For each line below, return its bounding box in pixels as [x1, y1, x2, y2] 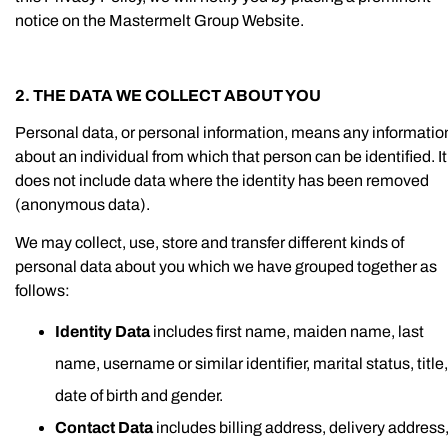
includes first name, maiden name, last [150, 323, 424, 340]
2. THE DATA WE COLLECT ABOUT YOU [15, 86, 321, 104]
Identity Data [55, 323, 150, 340]
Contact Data [55, 419, 156, 436]
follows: [15, 281, 70, 299]
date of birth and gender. [55, 387, 223, 404]
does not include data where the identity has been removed [15, 172, 429, 189]
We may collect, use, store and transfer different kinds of [15, 233, 404, 251]
